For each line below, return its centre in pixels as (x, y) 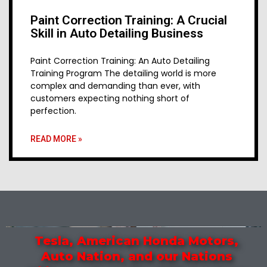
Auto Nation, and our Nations (136, 256)
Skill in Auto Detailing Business (117, 33)
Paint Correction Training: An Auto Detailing (120, 60)
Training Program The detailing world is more (123, 73)
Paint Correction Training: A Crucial (129, 20)
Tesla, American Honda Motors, (136, 240)
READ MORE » (56, 139)
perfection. (53, 111)
